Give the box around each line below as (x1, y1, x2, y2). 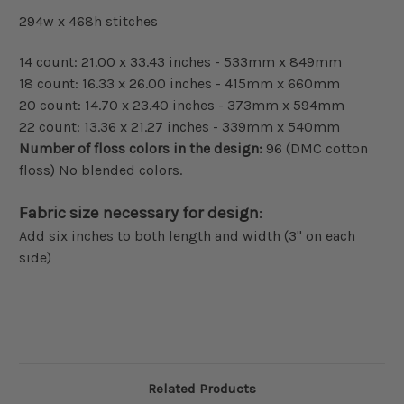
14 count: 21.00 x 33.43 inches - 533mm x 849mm (19, 53, 342, 71)
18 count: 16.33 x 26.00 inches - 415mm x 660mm (19, 75, 340, 93)
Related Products (148, 381, 256, 398)
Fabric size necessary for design (19, 203, 259, 224)
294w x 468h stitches (19, 13, 158, 31)
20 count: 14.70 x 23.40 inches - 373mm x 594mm (19, 96, 344, 115)
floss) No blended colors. (19, 161, 182, 179)
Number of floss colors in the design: (19, 140, 266, 158)
